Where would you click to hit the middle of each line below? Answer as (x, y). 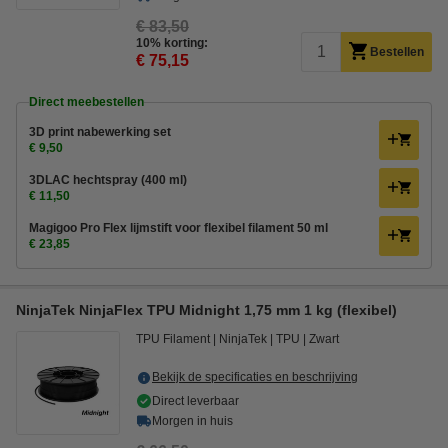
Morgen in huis (192, 421)
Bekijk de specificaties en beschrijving (255, 377)
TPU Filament (173, 339)
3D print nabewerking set (100, 132)
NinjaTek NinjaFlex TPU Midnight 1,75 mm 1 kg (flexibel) (206, 310)
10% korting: (172, 43)
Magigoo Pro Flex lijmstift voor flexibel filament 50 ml (178, 228)
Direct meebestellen (86, 102)
